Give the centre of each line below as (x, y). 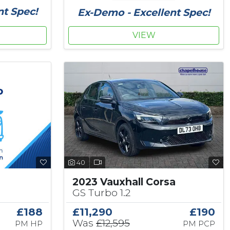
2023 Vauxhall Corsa (124, 182)
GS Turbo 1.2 (101, 193)
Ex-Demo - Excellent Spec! (144, 13)
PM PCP (199, 224)
